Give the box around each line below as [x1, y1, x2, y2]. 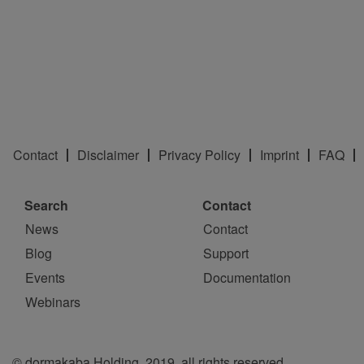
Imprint [260, 145, 299, 164]
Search [24, 196, 68, 214]
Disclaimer [77, 145, 139, 164]
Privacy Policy [158, 145, 240, 164]
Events [25, 267, 65, 287]
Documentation [203, 267, 291, 287]
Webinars [25, 292, 80, 311]
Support [203, 243, 249, 262]
